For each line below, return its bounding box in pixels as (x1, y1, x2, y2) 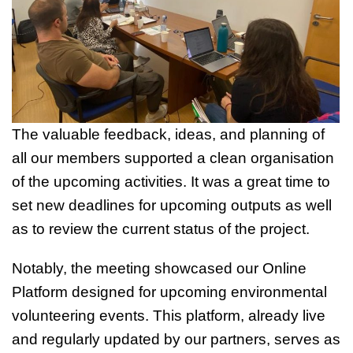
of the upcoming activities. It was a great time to (12, 173, 330, 190)
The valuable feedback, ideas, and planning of (12, 125, 325, 143)
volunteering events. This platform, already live (12, 307, 325, 324)
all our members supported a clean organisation (12, 149, 334, 166)
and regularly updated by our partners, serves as (12, 330, 340, 347)
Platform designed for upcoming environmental (12, 283, 327, 300)
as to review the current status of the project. (12, 220, 310, 237)
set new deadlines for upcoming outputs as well (12, 196, 332, 214)
